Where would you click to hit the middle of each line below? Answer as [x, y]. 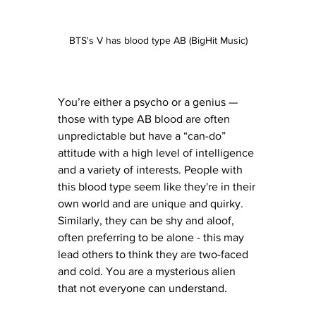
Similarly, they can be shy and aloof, [147, 221]
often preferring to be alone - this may [152, 238]
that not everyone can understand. [144, 288]
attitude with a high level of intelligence [157, 153]
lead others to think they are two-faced [154, 255]
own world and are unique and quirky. [152, 204]
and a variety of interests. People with [152, 170]
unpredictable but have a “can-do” [143, 136]
